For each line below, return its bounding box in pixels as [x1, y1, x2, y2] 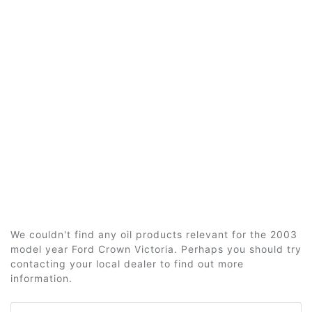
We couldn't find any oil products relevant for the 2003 [10, 228, 297, 240]
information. [10, 272, 72, 284]
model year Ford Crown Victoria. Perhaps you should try [10, 243, 302, 255]
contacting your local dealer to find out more [10, 258, 244, 270]
